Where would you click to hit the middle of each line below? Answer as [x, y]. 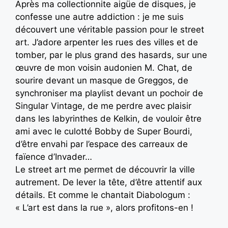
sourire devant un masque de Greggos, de [102, 81]
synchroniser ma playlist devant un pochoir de [109, 93]
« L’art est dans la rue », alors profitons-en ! [104, 208]
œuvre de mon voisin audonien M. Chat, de [104, 68]
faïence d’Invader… [54, 157]
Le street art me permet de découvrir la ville [105, 170]
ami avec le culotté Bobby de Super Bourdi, [104, 132]
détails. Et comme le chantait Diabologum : [103, 195]
